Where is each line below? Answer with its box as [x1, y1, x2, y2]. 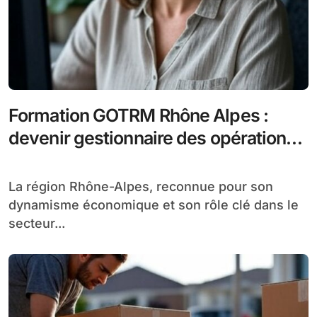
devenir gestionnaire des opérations [8, 127, 296, 149]
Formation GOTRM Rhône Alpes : [8, 104, 268, 126]
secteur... [8, 215, 65, 231]
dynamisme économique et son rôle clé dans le [8, 197, 299, 212]
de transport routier [8, 149, 162, 171]
